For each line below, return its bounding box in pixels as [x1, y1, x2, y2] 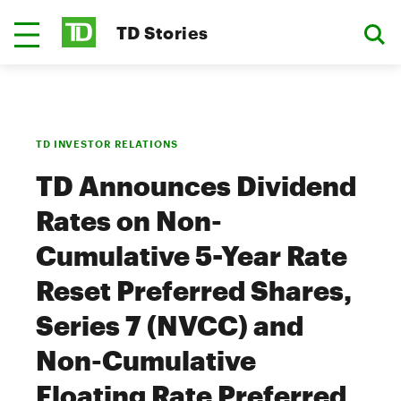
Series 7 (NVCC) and [36, 310, 303, 341]
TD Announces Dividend [36, 170, 356, 201]
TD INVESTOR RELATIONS [36, 138, 178, 149]
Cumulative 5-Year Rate [36, 240, 347, 271]
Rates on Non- [36, 205, 222, 236]
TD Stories [116, 21, 209, 43]
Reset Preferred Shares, [36, 275, 352, 306]
